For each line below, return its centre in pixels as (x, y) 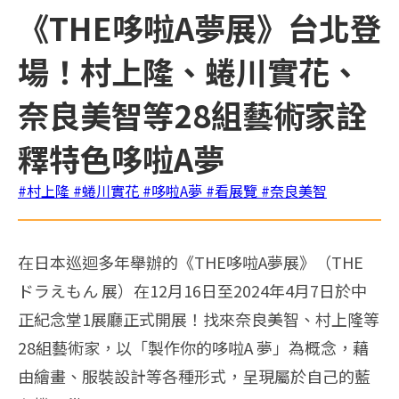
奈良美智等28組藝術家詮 (192, 114)
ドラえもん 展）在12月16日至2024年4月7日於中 (192, 290)
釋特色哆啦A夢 (121, 158)
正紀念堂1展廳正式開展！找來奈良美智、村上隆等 (199, 318)
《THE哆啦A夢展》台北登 (199, 27)
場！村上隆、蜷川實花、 (189, 70)
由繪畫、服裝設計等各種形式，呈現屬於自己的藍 (194, 375)
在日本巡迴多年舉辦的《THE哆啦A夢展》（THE (191, 261)
